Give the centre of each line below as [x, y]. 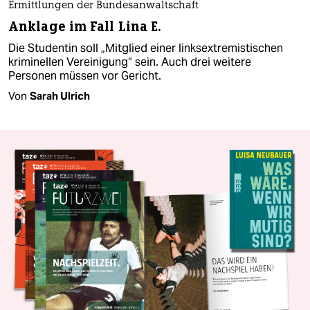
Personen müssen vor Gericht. [85, 75]
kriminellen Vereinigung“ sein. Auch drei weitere [130, 62]
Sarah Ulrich [60, 95]
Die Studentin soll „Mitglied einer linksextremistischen [146, 48]
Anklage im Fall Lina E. [85, 26]
